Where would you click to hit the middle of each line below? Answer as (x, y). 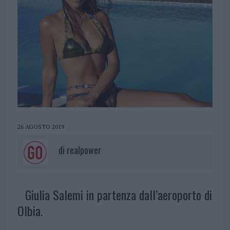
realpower (84, 150)
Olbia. (30, 211)
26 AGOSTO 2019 (41, 127)
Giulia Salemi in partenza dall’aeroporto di (118, 195)
